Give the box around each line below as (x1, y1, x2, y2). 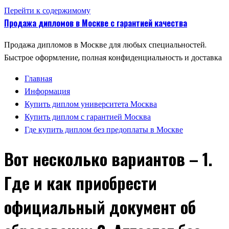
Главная (25, 73, 52, 84)
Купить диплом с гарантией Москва (25, 111, 151, 123)
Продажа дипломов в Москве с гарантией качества (4, 17, 187, 29)
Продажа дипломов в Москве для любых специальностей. (4, 39, 207, 51)
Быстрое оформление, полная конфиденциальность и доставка (4, 52, 222, 63)
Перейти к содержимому (4, 5, 90, 16)
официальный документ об (4, 195, 196, 219)
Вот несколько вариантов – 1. (4, 147, 213, 171)
